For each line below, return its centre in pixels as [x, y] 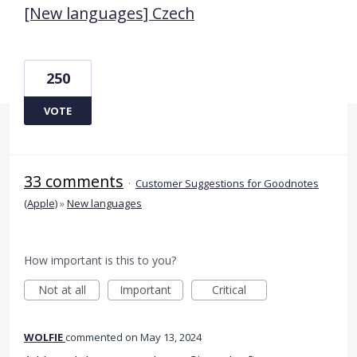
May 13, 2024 [171, 337]
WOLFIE [43, 337]
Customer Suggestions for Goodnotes [227, 183]
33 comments [74, 181]
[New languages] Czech [109, 13]
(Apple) [41, 203]
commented [95, 337]
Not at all [62, 289]
